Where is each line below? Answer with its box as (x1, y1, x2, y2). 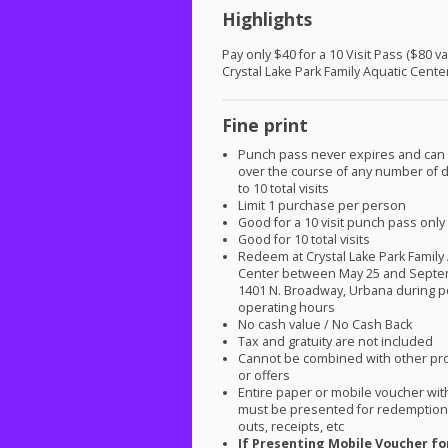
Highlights (222, 6, 312, 31)
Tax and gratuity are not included (238, 333, 434, 351)
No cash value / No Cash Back (238, 316, 413, 334)
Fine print (222, 113, 308, 138)
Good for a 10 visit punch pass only (238, 214, 446, 232)
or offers (238, 367, 291, 385)
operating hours (238, 299, 336, 317)
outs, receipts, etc (238, 418, 345, 436)
